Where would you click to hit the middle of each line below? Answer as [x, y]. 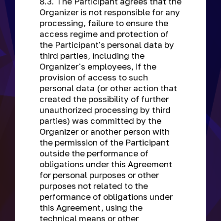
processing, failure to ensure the [104, 23]
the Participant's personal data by [107, 45]
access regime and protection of [104, 34]
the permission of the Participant [104, 142]
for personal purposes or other [99, 175]
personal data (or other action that [108, 88]
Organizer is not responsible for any [110, 12]
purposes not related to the [94, 186]
